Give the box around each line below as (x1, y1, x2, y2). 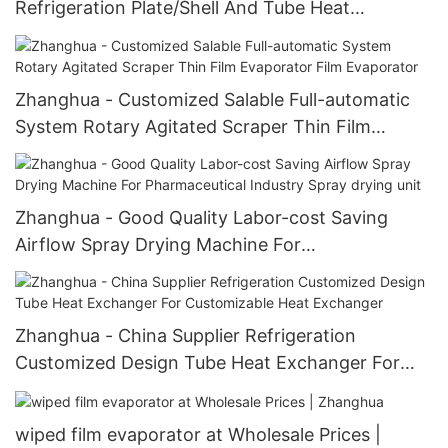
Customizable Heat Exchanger (15, 379, 271, 401)
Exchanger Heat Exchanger (15, 24, 247, 46)
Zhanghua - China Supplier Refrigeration (15, 325, 356, 347)
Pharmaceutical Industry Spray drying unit (15, 260, 370, 282)
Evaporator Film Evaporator (15, 142, 250, 164)
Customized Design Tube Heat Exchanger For (15, 352, 400, 374)
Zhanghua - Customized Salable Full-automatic (15, 88, 410, 110)
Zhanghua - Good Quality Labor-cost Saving (15, 206, 388, 228)
